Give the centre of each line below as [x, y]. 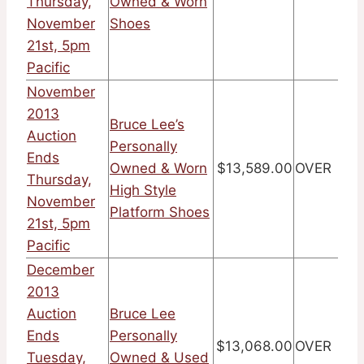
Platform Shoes [160, 212]
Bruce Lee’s [147, 125]
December [61, 270]
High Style [143, 191]
